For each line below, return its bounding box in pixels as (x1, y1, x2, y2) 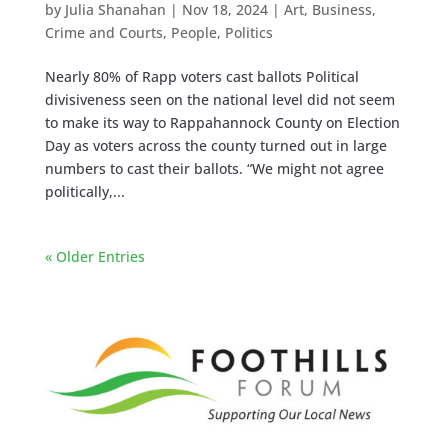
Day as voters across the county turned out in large (44, 136, 387, 156)
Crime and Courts (44, 23, 163, 43)
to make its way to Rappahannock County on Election (44, 113, 400, 133)
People (170, 23, 217, 43)
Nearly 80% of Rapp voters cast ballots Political (44, 67, 359, 87)
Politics (224, 23, 273, 43)
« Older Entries (44, 247, 145, 267)
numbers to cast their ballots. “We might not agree (44, 159, 384, 179)
